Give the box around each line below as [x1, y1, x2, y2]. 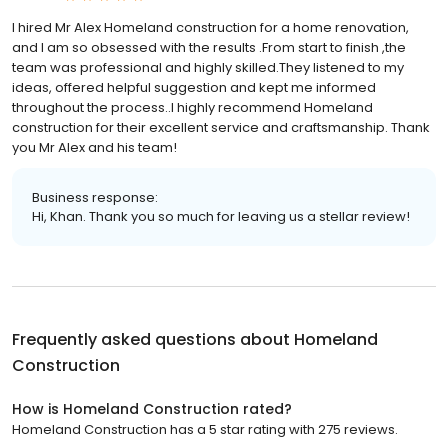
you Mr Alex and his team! [12, 137, 177, 157]
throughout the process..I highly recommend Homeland [12, 97, 373, 117]
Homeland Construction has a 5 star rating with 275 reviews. [12, 419, 398, 439]
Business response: [32, 187, 158, 207]
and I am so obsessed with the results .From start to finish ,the [12, 37, 406, 57]
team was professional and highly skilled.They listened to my [12, 57, 404, 77]
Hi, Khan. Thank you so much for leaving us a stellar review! [32, 206, 410, 226]
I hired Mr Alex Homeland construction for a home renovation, [12, 17, 409, 37]
